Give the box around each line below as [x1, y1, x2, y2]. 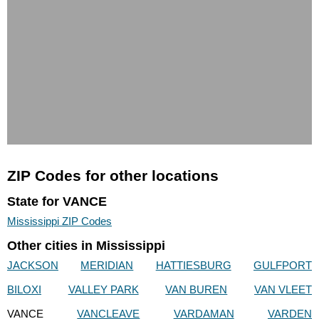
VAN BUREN [165, 283, 228, 296]
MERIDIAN [80, 259, 134, 272]
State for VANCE [7, 194, 107, 209]
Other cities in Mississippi [7, 239, 165, 253]
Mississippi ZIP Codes [7, 214, 112, 227]
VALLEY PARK [68, 283, 139, 296]
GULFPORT [253, 259, 312, 272]
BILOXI [7, 283, 41, 296]
